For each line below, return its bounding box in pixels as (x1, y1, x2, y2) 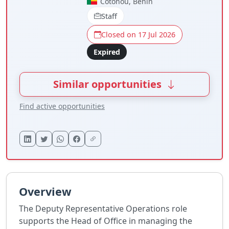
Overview (19, 184, 72, 199)
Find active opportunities (19, 101, 105, 111)
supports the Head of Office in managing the (19, 215, 192, 227)
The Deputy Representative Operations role (19, 203, 187, 215)
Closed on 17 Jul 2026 (101, 30, 175, 40)
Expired (93, 47, 120, 57)
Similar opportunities (53, 77, 164, 91)
